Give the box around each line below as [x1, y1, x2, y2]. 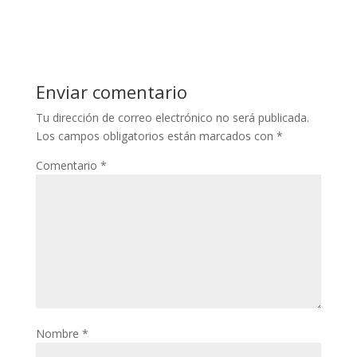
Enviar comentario [35, 79, 187, 104]
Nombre [35, 325, 82, 341]
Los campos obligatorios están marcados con [35, 127, 277, 143]
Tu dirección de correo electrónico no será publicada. [35, 109, 309, 125]
